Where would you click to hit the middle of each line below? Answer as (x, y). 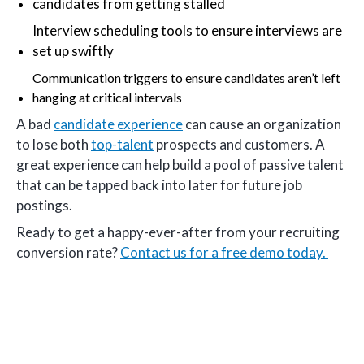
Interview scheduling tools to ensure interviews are (187, 31)
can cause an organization (262, 123)
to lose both (54, 144)
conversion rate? (68, 253)
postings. (44, 205)
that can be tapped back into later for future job (159, 184)
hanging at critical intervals (107, 97)
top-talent (122, 144)
